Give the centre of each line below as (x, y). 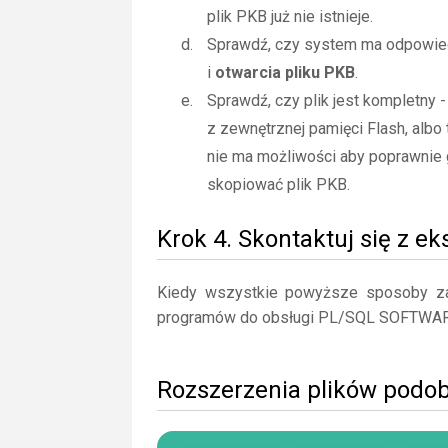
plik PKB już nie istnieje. (290, 16)
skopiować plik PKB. (278, 184)
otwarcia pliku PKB (285, 72)
